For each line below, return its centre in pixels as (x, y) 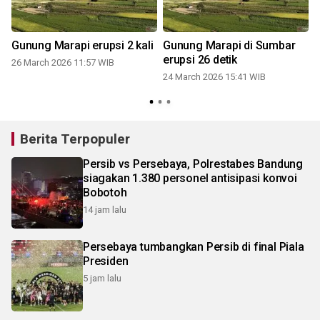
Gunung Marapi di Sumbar (229, 45)
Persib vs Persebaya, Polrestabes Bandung (193, 164)
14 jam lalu (105, 209)
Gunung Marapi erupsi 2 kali (82, 45)
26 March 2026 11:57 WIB (63, 62)
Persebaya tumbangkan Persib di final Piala (194, 246)
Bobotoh (105, 192)
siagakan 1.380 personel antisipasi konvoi (190, 178)
